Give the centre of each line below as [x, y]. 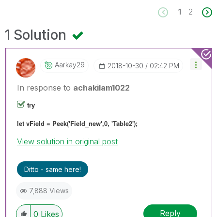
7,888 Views [49, 190]
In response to [45, 87]
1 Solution [37, 35]
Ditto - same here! [53, 169]
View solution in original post [67, 141]
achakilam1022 [101, 87]
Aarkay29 [70, 64]
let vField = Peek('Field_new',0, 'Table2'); [77, 123]
